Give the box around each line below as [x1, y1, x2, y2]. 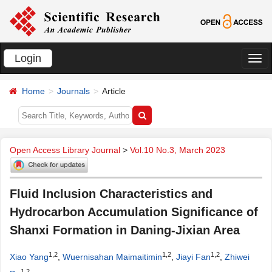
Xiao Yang [10, 252, 49, 262]
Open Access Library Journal [10, 145, 120, 155]
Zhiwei [225, 252, 250, 262]
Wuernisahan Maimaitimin [63, 252, 162, 262]
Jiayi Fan [176, 252, 211, 262]
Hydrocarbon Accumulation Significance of [10, 205, 258, 219]
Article [102, 86, 126, 96]
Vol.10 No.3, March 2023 [130, 145, 225, 155]
